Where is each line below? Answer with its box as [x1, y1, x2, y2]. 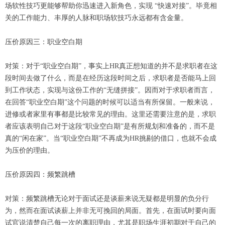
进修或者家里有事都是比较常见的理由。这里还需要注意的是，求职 [5, 110, 216, 118]
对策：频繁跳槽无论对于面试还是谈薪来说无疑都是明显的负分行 [5, 195, 209, 202]
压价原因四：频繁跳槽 [5, 171, 75, 178]
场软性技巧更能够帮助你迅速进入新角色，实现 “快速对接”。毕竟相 [5, 2, 217, 10]
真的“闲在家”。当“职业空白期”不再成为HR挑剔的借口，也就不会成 [5, 135, 216, 142]
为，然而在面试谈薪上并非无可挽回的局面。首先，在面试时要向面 [5, 207, 216, 214]
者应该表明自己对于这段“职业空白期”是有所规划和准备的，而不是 [5, 123, 215, 130]
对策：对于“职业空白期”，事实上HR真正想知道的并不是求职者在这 [5, 62, 217, 70]
